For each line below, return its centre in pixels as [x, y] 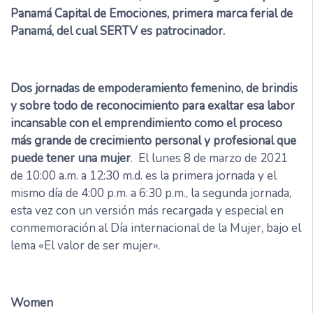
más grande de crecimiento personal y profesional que [153, 141]
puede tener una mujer [71, 159]
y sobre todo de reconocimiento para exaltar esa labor [153, 106]
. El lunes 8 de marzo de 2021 [209, 159]
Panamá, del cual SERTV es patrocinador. [118, 31]
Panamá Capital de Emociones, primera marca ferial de [152, 14]
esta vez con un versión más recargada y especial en [147, 211]
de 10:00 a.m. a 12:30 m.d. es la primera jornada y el [144, 176]
